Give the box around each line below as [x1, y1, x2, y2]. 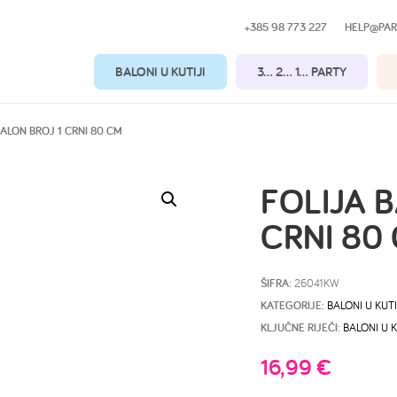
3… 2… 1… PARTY [256, 63, 346, 80]
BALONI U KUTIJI [114, 63, 206, 80]
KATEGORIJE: [261, 298, 324, 313]
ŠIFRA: [261, 276, 294, 291]
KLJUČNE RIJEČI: [261, 320, 340, 335]
